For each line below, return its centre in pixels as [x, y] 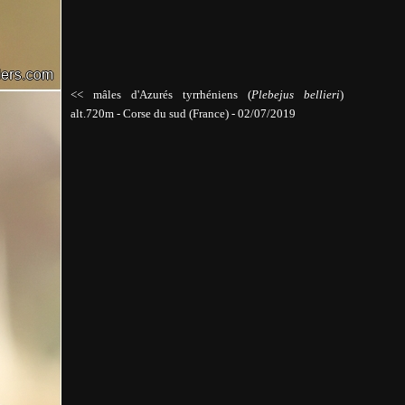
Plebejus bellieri [295, 94]
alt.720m [93, 113]
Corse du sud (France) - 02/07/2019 [207, 113]
